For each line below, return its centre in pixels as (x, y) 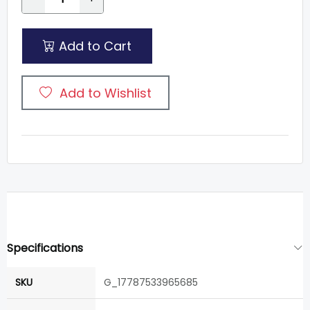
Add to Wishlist (106, 93)
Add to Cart (93, 46)
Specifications (45, 248)
